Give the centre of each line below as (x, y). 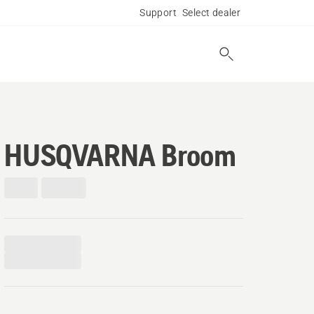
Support (158, 13)
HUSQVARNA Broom (120, 155)
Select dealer (212, 13)
